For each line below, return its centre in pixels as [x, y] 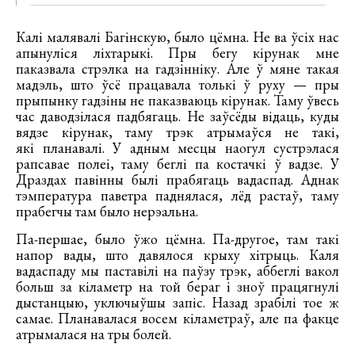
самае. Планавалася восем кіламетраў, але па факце [177, 318]
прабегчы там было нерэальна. [109, 211]
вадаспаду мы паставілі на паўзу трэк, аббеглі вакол [177, 270]
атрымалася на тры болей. [94, 334]
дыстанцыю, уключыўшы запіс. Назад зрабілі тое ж [177, 302]
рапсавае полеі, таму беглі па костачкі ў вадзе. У [177, 163]
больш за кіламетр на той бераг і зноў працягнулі [177, 286]
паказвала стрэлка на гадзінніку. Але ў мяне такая [177, 68]
